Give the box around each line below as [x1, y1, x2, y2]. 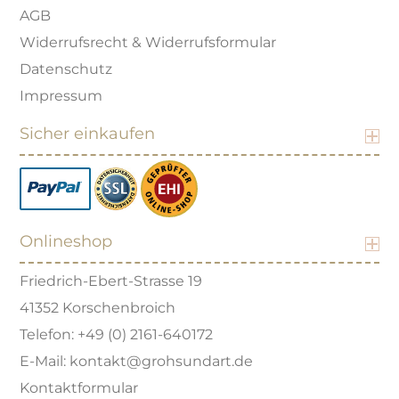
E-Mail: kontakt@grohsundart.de [20, 353, 254, 370]
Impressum [20, 87, 103, 104]
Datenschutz [20, 61, 113, 77]
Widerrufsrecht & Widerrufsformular [20, 34, 277, 51]
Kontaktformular [20, 379, 139, 396]
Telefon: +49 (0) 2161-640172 [20, 326, 214, 343]
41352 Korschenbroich [20, 299, 176, 316]
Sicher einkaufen [20, 124, 156, 143]
